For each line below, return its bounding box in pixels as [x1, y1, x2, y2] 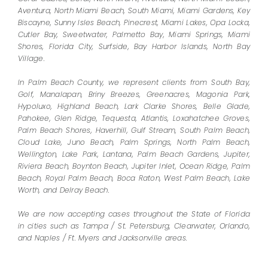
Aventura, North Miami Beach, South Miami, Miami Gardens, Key [17, 5, 251, 16]
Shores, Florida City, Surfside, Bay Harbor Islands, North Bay [17, 41, 251, 52]
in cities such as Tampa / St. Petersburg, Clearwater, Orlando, [17, 221, 251, 232]
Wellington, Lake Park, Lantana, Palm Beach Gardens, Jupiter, [17, 149, 251, 160]
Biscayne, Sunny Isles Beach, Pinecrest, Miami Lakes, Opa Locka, [17, 17, 251, 28]
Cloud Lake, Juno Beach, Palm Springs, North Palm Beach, [17, 137, 251, 148]
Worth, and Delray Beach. [17, 185, 109, 196]
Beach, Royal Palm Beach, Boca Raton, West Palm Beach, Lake [17, 173, 251, 184]
